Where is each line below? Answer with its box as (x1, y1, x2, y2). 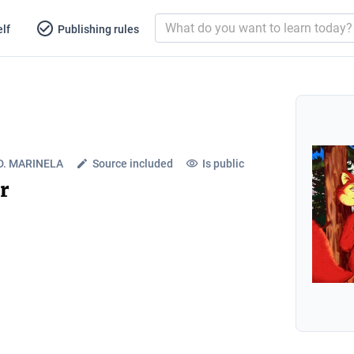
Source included (92, 156, 173, 170)
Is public (202, 156, 244, 170)
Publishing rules (58, 22, 139, 36)
